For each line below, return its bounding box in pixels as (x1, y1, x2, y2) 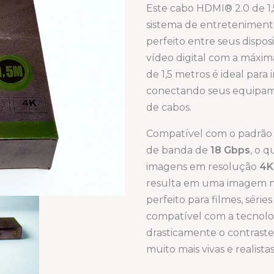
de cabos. (146, 102, 191, 114)
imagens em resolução (146, 161, 259, 173)
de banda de (146, 144, 210, 157)
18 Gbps (210, 144, 250, 157)
